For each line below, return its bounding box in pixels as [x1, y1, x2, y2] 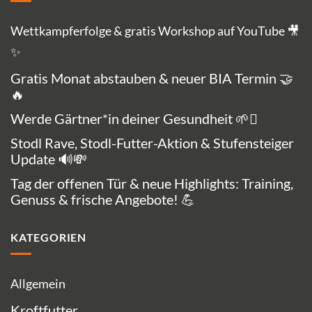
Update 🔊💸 [10, 150, 87, 167]
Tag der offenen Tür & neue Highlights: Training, [10, 174, 293, 192]
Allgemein [10, 276, 65, 292]
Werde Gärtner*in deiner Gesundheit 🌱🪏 [10, 109, 258, 127]
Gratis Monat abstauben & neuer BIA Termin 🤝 [10, 69, 293, 86]
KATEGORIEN [10, 230, 86, 244]
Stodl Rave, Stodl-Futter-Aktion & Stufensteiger [10, 134, 294, 151]
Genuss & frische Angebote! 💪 [10, 190, 195, 208]
